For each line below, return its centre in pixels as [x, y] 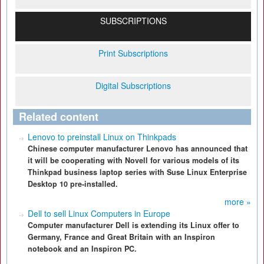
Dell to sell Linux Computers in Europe [99, 213]
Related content [59, 117]
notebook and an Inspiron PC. [82, 249]
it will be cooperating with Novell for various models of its [133, 160]
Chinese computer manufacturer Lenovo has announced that [138, 148]
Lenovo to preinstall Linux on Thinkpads [102, 137]
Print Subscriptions [133, 53]
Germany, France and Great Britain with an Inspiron [121, 237]
